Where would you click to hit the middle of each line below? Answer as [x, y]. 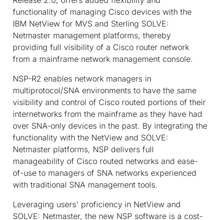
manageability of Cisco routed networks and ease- [105, 161]
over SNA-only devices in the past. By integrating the [110, 125]
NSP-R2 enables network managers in [82, 78]
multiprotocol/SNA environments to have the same [105, 90]
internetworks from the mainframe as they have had [108, 114]
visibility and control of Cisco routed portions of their [109, 102]
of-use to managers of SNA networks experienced [105, 173]
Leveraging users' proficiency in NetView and [97, 204]
